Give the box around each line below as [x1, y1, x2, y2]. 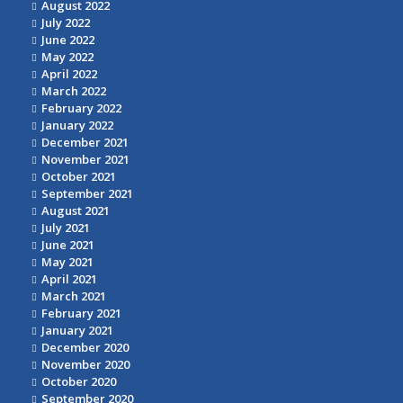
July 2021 [41, 219, 90, 237]
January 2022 [41, 117, 113, 134]
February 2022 [41, 100, 121, 117]
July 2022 [41, 14, 90, 31]
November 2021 [41, 151, 130, 168]
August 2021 [41, 202, 110, 219]
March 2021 [41, 288, 106, 305]
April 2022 [41, 66, 97, 83]
